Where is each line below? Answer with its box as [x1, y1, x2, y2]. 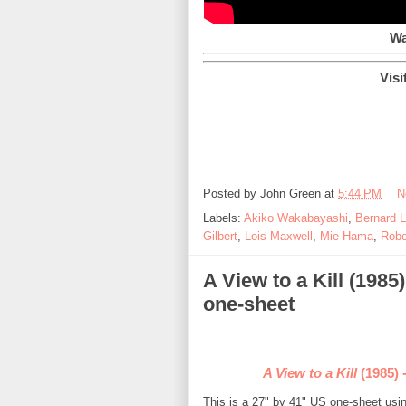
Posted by [203, 187, 260, 201]
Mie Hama [320, 229, 373, 243]
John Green [260, 187, 321, 201]
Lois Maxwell [245, 229, 313, 243]
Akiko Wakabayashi [244, 211, 348, 225]
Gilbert [203, 229, 237, 243]
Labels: [203, 211, 244, 225]
